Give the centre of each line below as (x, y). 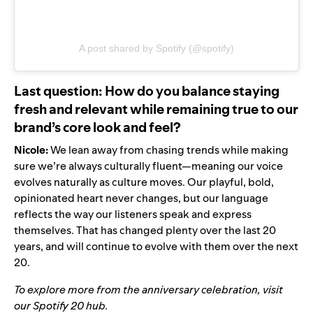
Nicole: (31, 150)
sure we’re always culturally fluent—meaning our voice (148, 166)
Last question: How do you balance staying (147, 91)
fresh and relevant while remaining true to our (156, 109)
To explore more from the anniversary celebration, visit (148, 290)
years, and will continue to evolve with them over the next (156, 247)
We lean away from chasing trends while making (168, 150)
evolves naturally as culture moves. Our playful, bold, (144, 182)
